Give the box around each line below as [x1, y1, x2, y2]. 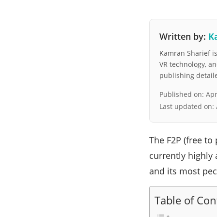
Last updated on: [159, 102, 216, 111]
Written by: [159, 31, 208, 43]
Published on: [159, 90, 206, 99]
